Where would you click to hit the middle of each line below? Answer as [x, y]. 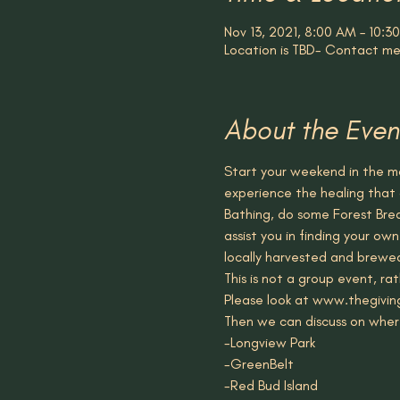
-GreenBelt [260, 364]
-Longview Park [269, 342]
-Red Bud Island [271, 385]
